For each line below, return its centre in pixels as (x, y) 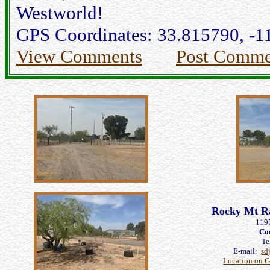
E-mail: (247, 251)
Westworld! (60, 13)
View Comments (79, 56)
